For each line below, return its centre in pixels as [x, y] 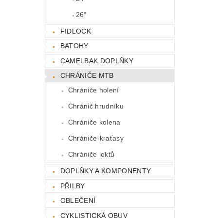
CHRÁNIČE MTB [87, 76]
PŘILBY [73, 186]
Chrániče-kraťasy [96, 138]
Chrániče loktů [91, 154]
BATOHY [74, 46]
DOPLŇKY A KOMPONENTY [106, 171]
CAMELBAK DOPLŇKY [97, 61]
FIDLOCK [76, 31]
